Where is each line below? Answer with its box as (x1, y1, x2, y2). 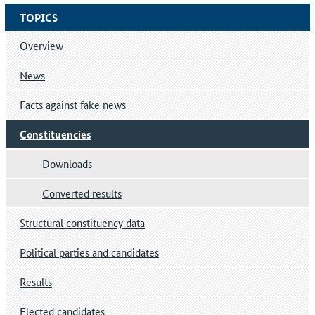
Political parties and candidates (20, 245, 159, 260)
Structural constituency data (20, 215, 145, 231)
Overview (20, 38, 63, 53)
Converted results (42, 186, 122, 201)
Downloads (42, 156, 92, 172)
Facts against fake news (20, 97, 126, 112)
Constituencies (20, 127, 91, 143)
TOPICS (20, 10, 58, 26)
